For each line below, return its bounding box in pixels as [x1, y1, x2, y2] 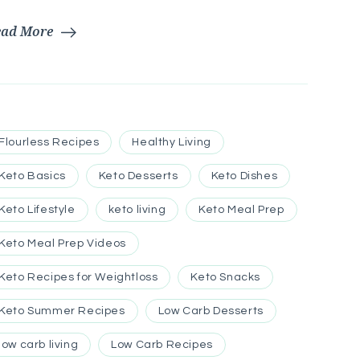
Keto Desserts [98, 170, 178, 182]
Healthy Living [132, 136, 211, 148]
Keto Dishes [211, 170, 278, 182]
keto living [108, 203, 166, 215]
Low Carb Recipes [111, 338, 213, 350]
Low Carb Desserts [157, 305, 264, 317]
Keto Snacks [190, 271, 260, 283]
